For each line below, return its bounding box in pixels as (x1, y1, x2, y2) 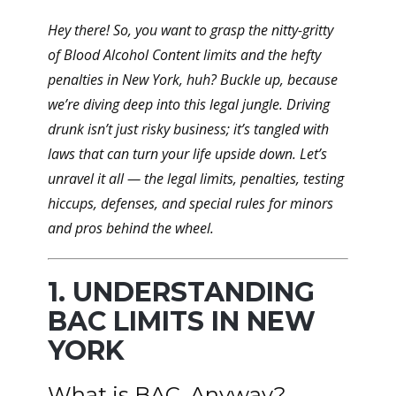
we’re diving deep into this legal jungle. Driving (48, 95, 330, 114)
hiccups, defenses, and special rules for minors (48, 194, 333, 213)
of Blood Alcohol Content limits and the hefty (48, 45, 321, 65)
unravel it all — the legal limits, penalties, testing (48, 169, 344, 188)
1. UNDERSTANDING (48, 276, 315, 308)
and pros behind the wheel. (48, 218, 214, 238)
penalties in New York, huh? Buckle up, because (48, 70, 338, 89)
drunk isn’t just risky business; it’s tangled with (48, 119, 329, 139)
